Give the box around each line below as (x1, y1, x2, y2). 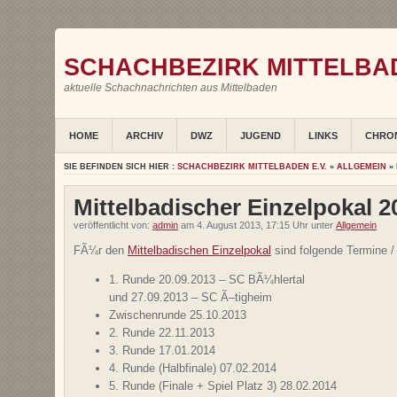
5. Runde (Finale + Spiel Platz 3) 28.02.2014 (109, 379, 337, 393)
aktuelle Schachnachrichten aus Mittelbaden (64, 82, 277, 94)
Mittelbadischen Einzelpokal (128, 244, 271, 258)
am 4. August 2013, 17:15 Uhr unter (178, 220, 336, 231)
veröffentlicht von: (74, 220, 152, 231)
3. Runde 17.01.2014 (109, 344, 215, 358)
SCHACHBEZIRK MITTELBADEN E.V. (177, 162, 327, 172)
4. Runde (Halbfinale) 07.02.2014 (109, 362, 276, 376)
